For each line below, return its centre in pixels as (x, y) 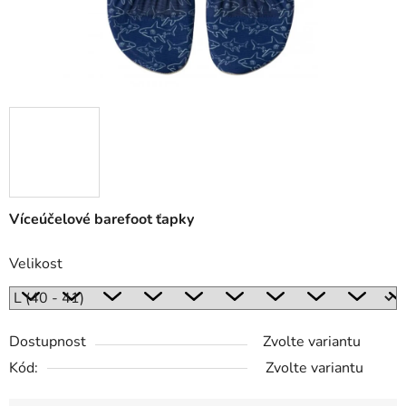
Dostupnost (48, 342)
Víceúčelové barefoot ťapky (101, 220)
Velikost (36, 264)
